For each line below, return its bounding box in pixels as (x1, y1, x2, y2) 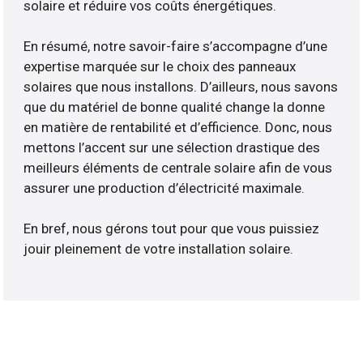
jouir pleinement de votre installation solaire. (23, 241, 294, 258)
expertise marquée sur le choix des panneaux (23, 58, 297, 75)
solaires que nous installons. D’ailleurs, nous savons (23, 79, 339, 96)
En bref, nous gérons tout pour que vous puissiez (23, 220, 320, 237)
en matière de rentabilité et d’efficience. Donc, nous (23, 119, 333, 136)
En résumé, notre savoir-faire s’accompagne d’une (23, 38, 328, 55)
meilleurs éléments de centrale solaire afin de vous (23, 160, 333, 177)
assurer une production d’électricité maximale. (23, 180, 305, 197)
